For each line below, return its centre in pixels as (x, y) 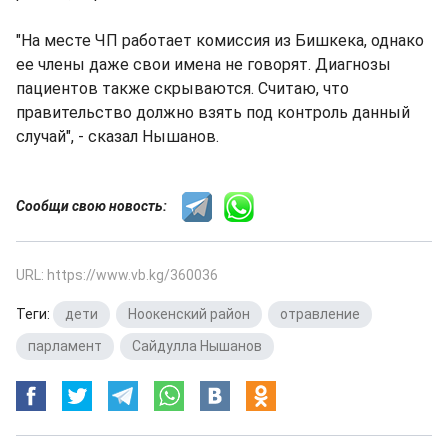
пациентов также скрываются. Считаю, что (182, 88)
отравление (320, 314)
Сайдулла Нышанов (197, 346)
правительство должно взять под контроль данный (213, 112)
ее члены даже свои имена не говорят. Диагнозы (203, 64)
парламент (65, 346)
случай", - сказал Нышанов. (117, 136)
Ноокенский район (189, 314)
